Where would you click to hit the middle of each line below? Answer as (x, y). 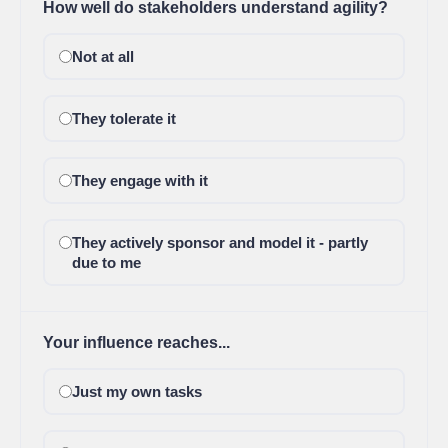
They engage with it (139, 180)
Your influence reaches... (136, 342)
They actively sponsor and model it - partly (219, 242)
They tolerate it (123, 118)
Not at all (102, 56)
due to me (106, 262)
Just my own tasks (136, 391)
